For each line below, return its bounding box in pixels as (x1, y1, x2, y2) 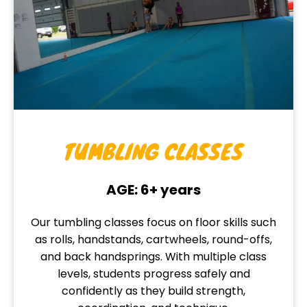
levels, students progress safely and (57, 266, 250, 282)
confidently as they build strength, (62, 283, 245, 299)
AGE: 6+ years (106, 180, 201, 199)
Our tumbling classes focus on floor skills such (31, 214, 276, 230)
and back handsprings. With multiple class (40, 249, 267, 265)
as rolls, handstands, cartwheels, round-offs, (35, 232, 272, 247)
